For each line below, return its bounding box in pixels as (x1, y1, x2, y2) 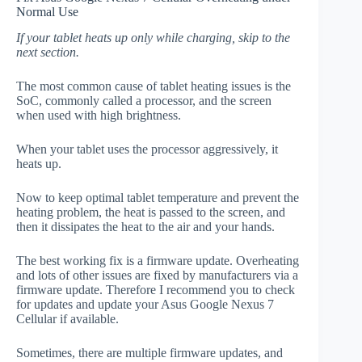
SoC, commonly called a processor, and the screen (16, 94, 271, 108)
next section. (16, 45, 79, 60)
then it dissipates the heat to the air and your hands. (16, 220, 275, 234)
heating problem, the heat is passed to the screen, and (16, 205, 285, 220)
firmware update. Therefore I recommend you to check (16, 283, 295, 297)
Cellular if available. (16, 312, 119, 326)
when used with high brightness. (16, 108, 181, 123)
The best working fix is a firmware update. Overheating (16, 254, 299, 268)
